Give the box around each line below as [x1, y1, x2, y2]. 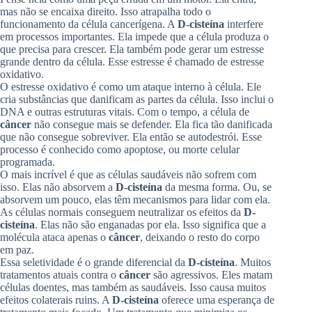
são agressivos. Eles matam [150, 268, 272, 281]
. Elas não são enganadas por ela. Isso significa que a [35, 218, 266, 231]
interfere [224, 17, 263, 30]
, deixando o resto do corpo [140, 231, 260, 243]
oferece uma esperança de [159, 293, 274, 306]
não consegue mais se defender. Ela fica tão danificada [31, 118, 272, 130]
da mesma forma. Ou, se [162, 180, 272, 193]
